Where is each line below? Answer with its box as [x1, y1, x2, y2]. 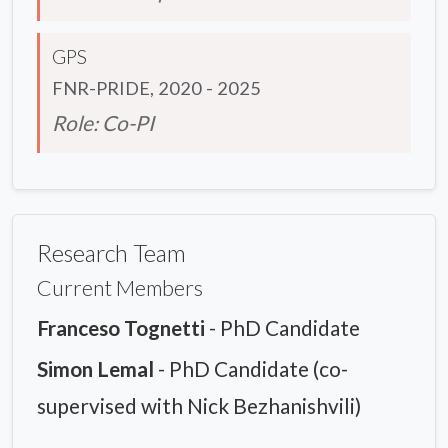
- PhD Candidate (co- [154, 356, 348, 382]
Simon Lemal [37, 356, 154, 382]
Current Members [37, 275, 203, 302]
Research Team [37, 239, 186, 268]
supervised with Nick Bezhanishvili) [37, 393, 361, 419]
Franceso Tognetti [37, 315, 205, 341]
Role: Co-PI [52, 110, 154, 136]
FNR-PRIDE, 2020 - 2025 [52, 77, 261, 100]
